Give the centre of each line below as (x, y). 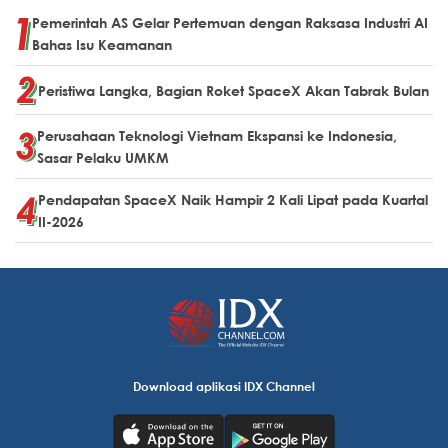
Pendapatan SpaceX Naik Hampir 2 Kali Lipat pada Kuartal (233, 199)
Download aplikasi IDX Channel (224, 386)
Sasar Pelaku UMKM (103, 157)
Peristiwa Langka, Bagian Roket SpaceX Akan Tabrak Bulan (233, 90)
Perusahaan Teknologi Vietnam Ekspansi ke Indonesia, (217, 135)
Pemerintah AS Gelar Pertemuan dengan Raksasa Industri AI (230, 22)
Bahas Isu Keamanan (102, 44)
